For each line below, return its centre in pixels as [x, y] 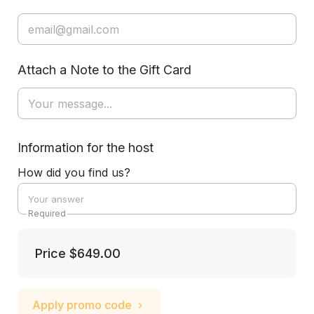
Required [47, 213]
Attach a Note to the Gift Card [104, 70]
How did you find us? [74, 172]
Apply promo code [82, 305]
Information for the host [86, 148]
